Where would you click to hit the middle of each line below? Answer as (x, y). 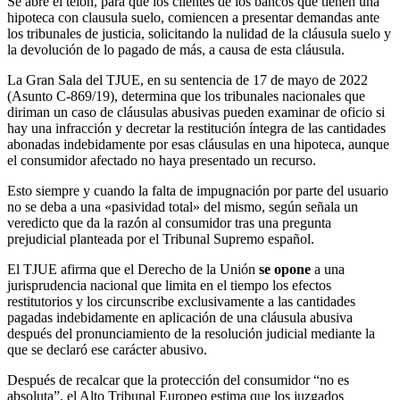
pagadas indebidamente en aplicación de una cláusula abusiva (180, 317)
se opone (285, 269)
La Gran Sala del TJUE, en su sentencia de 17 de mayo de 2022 (187, 79)
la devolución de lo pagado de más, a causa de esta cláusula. (176, 49)
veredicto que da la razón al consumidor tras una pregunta (169, 222)
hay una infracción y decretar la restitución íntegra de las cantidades (196, 128)
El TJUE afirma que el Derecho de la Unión (133, 269)
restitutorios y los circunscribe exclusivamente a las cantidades (181, 301)
